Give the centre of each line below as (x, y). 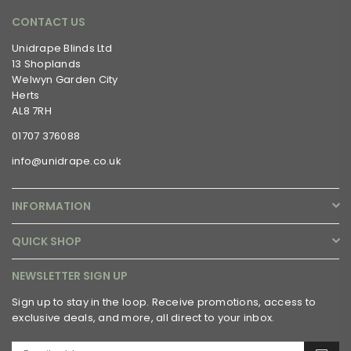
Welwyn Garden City (65, 79)
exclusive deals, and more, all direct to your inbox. (143, 317)
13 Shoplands (47, 63)
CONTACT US (49, 22)
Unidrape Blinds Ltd (62, 48)
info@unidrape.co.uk (67, 161)
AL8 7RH (32, 110)
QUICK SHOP (47, 241)
